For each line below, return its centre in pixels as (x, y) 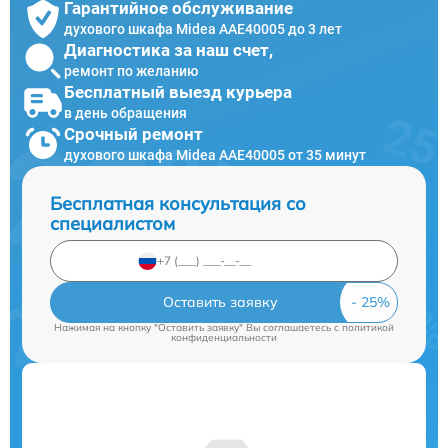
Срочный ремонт (133, 134)
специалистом (112, 223)
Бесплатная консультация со (178, 203)
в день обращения (125, 113)
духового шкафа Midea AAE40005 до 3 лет (203, 29)
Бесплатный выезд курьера (178, 92)
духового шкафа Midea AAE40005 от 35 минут (215, 155)
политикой (368, 327)
